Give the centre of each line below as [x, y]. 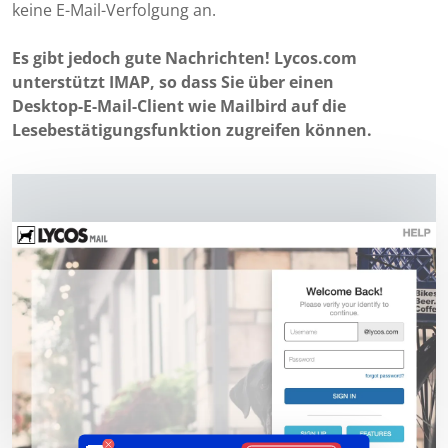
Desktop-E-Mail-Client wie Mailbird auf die [179, 106]
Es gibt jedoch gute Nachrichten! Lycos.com [184, 58]
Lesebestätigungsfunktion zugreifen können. [192, 130]
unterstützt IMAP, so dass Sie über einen [173, 82]
